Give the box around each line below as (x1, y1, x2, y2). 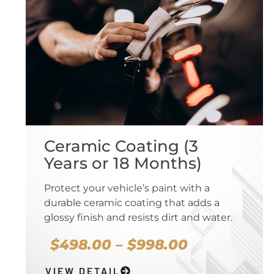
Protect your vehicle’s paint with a (44, 182, 210, 194)
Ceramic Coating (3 (44, 136, 198, 157)
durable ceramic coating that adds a (44, 197, 220, 209)
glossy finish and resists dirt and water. (44, 212, 232, 224)
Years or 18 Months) (44, 154, 202, 174)
